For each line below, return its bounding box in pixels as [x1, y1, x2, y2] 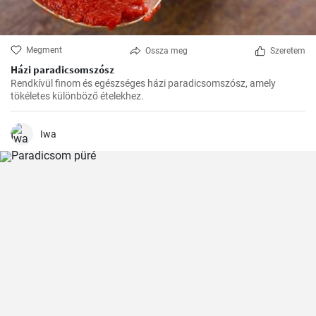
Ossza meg [145, 46, 188, 56]
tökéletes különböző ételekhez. [11, 90, 144, 102]
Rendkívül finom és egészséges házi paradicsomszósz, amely [11, 78, 276, 89]
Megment [26, 45, 62, 55]
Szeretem [270, 46, 305, 56]
